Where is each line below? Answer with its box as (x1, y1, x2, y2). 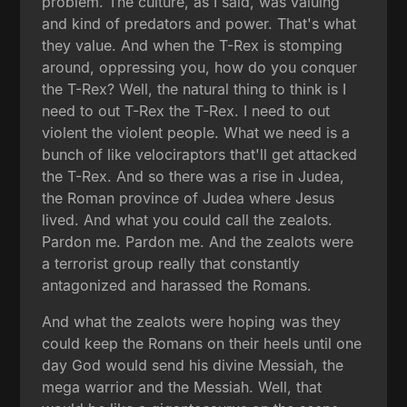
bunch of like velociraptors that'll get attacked (42, 144, 358, 164)
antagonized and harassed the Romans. (42, 275, 313, 294)
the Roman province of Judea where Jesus (42, 188, 335, 207)
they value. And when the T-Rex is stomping (42, 35, 343, 55)
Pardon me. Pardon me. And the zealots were (42, 232, 354, 251)
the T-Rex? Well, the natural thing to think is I (42, 79, 347, 98)
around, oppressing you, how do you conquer (42, 57, 358, 76)
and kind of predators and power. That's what (42, 14, 357, 33)
